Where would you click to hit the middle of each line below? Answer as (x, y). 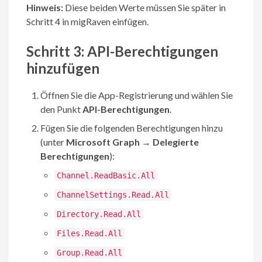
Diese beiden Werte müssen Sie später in (145, 7)
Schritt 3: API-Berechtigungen (122, 51)
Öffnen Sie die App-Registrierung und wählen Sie (137, 95)
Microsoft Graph (103, 142)
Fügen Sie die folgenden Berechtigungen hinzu (132, 127)
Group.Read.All (89, 252)
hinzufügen (63, 68)
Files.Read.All (89, 233)
